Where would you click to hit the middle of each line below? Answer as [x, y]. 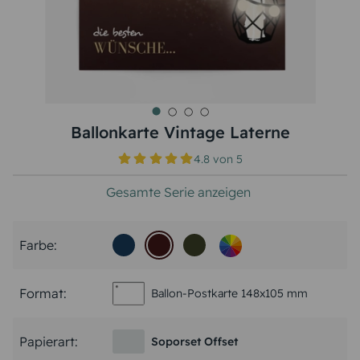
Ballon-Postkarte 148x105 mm [229, 293]
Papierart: [49, 342]
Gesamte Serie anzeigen [178, 192]
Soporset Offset [194, 341]
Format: [43, 293]
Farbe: [38, 245]
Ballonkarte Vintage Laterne [180, 132]
